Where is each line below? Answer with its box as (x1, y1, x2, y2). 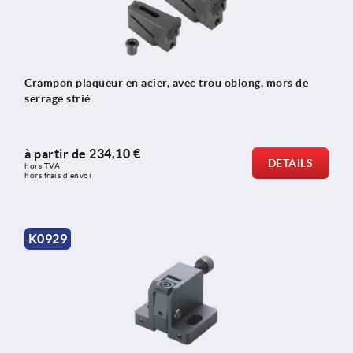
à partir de (24, 147, 89, 162)
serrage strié (24, 91, 91, 105)
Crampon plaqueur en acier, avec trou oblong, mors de (24, 76, 308, 89)
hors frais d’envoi (24, 171, 91, 180)
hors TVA (24, 162, 62, 171)
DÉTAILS (267, 157, 313, 170)
